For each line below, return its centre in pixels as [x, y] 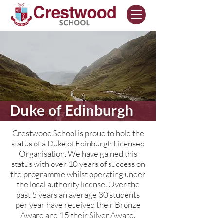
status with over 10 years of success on [78, 164]
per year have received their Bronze [78, 205]
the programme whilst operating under [78, 174]
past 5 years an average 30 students [78, 194]
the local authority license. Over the [78, 184]
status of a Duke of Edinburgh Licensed [78, 143]
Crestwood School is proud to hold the [78, 133]
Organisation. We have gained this [78, 154]
